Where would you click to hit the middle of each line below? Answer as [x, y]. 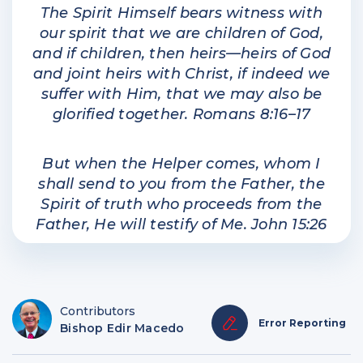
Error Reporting [302, 323]
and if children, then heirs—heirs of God [181, 54]
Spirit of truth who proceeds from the [181, 205]
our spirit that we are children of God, [181, 34]
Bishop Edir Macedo [122, 329]
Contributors [98, 312]
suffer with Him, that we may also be [181, 94]
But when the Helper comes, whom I [181, 164]
